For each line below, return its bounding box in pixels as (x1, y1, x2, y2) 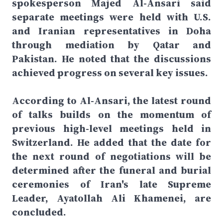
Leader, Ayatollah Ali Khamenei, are (12, 191, 211, 205)
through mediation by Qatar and (12, 38, 211, 52)
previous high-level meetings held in (12, 121, 211, 135)
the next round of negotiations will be (12, 149, 211, 163)
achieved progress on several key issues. (12, 66, 208, 80)
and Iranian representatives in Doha (12, 24, 211, 38)
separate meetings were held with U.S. (12, 10, 211, 24)
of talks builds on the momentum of (12, 108, 211, 121)
